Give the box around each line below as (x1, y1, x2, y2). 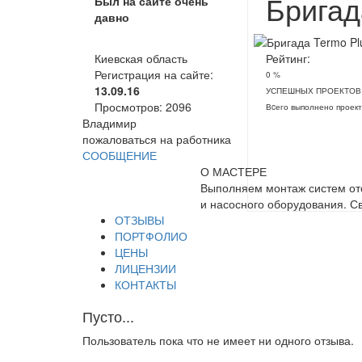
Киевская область (95, 50, 187, 67)
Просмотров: (95, 99, 166, 116)
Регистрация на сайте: (95, 66, 213, 83)
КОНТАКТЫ (115, 276, 176, 293)
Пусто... (82, 305, 134, 327)
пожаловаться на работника (82, 131, 231, 148)
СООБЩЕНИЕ (82, 147, 157, 164)
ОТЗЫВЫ (115, 212, 164, 229)
